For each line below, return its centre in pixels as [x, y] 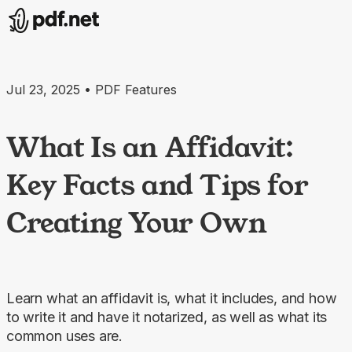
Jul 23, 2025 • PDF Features [92, 90]
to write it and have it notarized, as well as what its [167, 317]
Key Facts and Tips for [158, 184]
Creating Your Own [137, 222]
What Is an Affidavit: [150, 147]
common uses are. [65, 335]
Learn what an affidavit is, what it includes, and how [172, 298]
